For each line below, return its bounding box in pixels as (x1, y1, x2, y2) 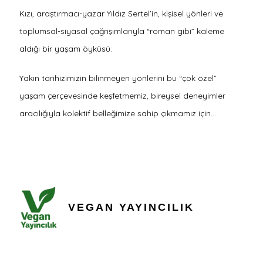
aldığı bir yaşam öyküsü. (19, 43, 112, 53)
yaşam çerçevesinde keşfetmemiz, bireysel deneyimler (19, 90, 225, 100)
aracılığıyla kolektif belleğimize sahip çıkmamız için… (19, 107, 216, 118)
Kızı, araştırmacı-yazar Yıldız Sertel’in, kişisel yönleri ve (19, 8, 223, 18)
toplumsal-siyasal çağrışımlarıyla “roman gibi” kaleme (19, 25, 224, 36)
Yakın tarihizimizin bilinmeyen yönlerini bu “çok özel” (19, 72, 217, 83)
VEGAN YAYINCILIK (68, 201, 195, 214)
